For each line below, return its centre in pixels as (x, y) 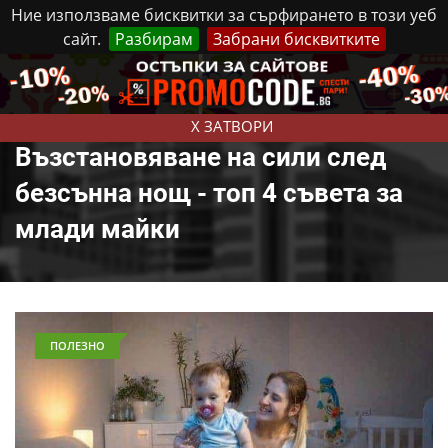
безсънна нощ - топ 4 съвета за (209, 193)
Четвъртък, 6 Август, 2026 (162, 73)
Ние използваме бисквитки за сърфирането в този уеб (224, 15)
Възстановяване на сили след (200, 157)
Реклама (286, 72)
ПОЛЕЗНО (77, 345)
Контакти (362, 72)
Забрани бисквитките (296, 39)
